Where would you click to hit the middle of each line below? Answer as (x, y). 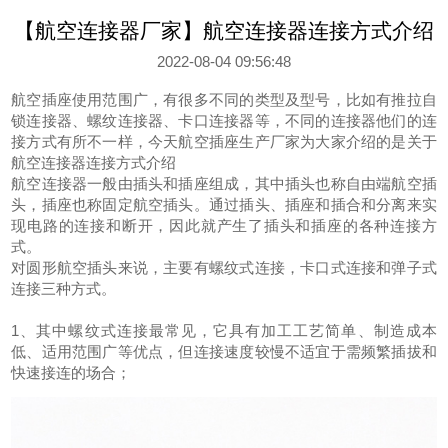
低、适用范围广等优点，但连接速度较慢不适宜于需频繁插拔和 (224, 351)
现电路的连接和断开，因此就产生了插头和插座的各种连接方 (224, 225)
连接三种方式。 (64, 288)
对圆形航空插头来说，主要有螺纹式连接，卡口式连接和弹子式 (224, 267)
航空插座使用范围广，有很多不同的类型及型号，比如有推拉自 (224, 99)
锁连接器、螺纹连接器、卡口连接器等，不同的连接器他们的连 (224, 120)
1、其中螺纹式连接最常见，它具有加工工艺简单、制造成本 (224, 330)
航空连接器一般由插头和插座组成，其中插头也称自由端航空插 (224, 183)
